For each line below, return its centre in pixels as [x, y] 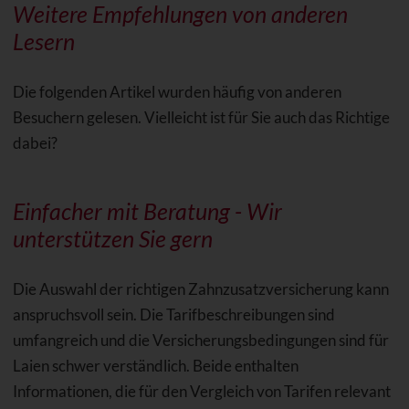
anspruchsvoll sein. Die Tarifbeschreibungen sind [173, 314]
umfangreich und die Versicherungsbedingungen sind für [200, 340]
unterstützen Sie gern [112, 238]
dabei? [35, 142]
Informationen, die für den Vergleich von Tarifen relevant [201, 391]
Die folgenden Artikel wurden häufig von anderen [177, 91]
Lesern [43, 41]
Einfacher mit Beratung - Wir [147, 210]
